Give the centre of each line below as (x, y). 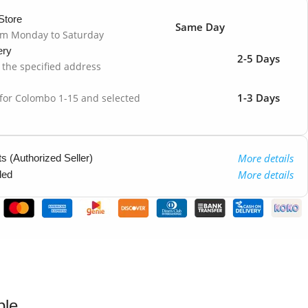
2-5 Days (258, 58)
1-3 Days (258, 97)
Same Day (200, 26)
